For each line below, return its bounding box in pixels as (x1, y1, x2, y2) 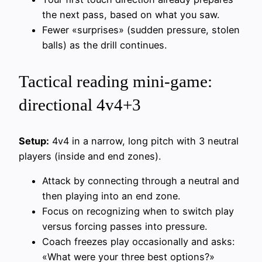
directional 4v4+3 (19, 95, 141, 114)
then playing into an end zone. (42, 190, 180, 202)
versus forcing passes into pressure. (42, 220, 207, 233)
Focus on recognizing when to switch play (42, 205, 234, 218)
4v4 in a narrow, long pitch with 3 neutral (49, 135, 239, 147)
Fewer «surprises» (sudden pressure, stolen (42, 23, 240, 36)
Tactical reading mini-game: (19, 71, 212, 91)
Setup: (19, 135, 49, 147)
